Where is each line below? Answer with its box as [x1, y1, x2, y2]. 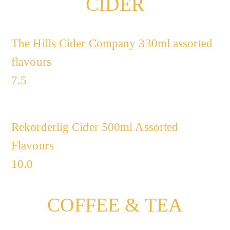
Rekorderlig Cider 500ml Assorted [11, 121, 179, 133]
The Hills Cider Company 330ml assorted [11, 37, 213, 50]
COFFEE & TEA [47, 194, 183, 216]
